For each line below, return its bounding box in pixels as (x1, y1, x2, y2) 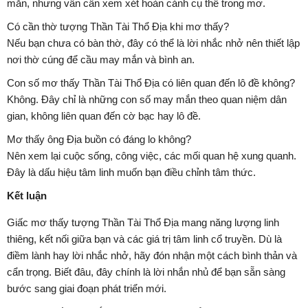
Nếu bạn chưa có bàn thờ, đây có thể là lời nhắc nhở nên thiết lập (7, 37, 300, 49)
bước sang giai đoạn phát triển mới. (7, 283, 166, 295)
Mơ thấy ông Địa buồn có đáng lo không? (7, 133, 191, 146)
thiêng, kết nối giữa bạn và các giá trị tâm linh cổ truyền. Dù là (7, 233, 282, 245)
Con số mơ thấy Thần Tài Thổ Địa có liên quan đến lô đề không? (7, 77, 295, 89)
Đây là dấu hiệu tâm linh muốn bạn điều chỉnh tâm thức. (7, 166, 256, 179)
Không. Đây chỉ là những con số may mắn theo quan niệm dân (7, 93, 287, 106)
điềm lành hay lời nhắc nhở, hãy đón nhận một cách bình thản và (7, 250, 297, 262)
